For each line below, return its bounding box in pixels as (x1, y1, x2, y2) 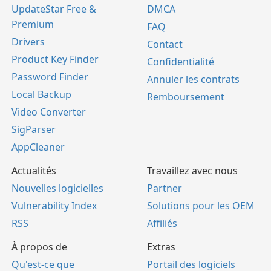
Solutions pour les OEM (147, 199, 255, 213)
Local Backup (11, 88, 71, 102)
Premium (11, 18, 54, 31)
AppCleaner (11, 140, 65, 154)
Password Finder (11, 70, 88, 84)
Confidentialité (147, 55, 214, 69)
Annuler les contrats (147, 73, 240, 87)
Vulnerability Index (11, 199, 97, 213)
